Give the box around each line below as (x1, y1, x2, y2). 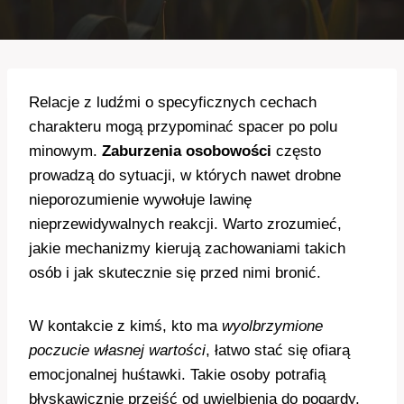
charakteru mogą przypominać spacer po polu (29, 118, 337, 135)
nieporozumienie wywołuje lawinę (29, 191, 252, 208)
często (271, 142, 321, 160)
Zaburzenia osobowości (102, 142, 271, 160)
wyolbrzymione (222, 317, 323, 335)
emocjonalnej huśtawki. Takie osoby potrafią (29, 366, 326, 383)
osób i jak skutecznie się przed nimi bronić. (29, 264, 321, 281)
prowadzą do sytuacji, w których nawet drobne (29, 167, 341, 184)
